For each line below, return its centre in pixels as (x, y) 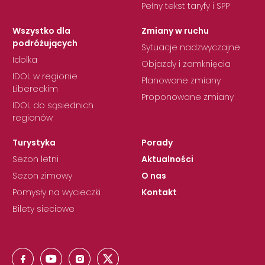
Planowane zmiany (181, 81)
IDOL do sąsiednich (53, 106)
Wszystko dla (41, 31)
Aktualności (167, 159)
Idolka (25, 60)
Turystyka (34, 143)
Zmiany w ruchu (175, 31)
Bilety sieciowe (43, 209)
